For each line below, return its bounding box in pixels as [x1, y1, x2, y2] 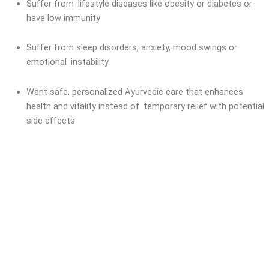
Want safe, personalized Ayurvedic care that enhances [26, 86, 243, 97]
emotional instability [26, 56, 109, 68]
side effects [26, 115, 75, 126]
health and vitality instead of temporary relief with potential [26, 100, 264, 112]
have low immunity [26, 12, 100, 23]
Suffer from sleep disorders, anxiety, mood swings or [26, 42, 237, 53]
